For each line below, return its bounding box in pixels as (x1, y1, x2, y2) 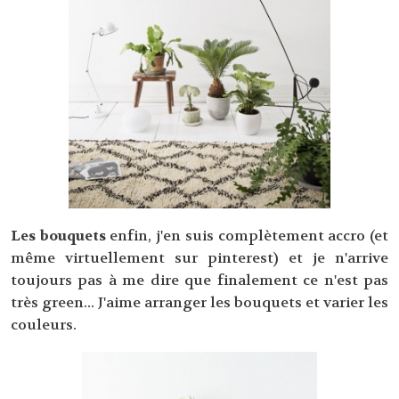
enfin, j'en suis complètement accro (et (105, 226, 389, 245)
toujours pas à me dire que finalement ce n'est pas (11, 271, 388, 289)
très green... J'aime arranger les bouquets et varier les (11, 293, 388, 312)
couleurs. (11, 315, 77, 334)
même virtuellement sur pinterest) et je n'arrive (11, 248, 388, 267)
